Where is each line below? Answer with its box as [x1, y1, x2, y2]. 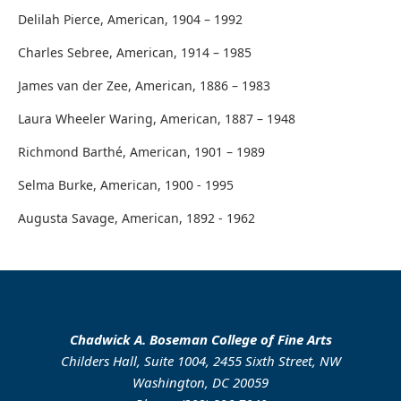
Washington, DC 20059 [132, 372, 269, 391]
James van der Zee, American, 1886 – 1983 [18, 76, 274, 94]
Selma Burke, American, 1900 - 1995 [18, 175, 237, 193]
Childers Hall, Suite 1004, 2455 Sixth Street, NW [60, 351, 341, 370]
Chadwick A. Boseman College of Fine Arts [69, 329, 332, 348]
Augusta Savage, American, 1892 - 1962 [18, 209, 259, 226]
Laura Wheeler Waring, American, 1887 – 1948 [18, 109, 299, 127]
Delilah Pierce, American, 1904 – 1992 [18, 10, 246, 28]
